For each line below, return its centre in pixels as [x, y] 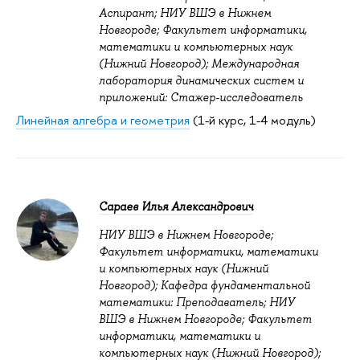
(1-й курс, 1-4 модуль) [253, 120]
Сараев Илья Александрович [176, 206]
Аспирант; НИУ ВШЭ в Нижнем [185, 12]
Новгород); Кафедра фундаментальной [205, 285]
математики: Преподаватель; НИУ [197, 302]
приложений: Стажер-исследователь [201, 97]
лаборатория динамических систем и [201, 80]
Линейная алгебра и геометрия [103, 120]
